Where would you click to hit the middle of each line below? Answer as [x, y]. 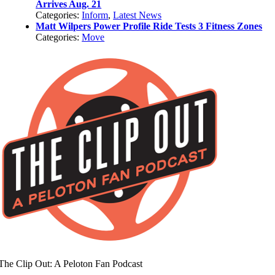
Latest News [137, 15]
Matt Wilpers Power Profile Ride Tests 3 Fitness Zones [149, 26]
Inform [95, 15]
